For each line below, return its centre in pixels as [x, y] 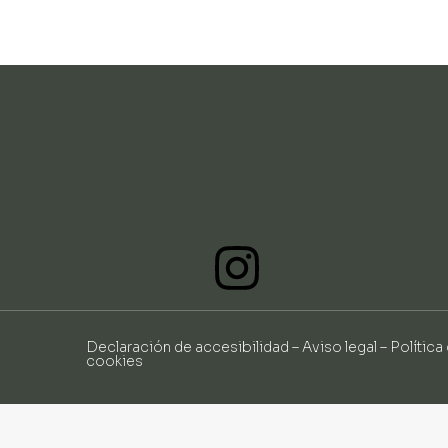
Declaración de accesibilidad [188, 346]
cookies [115, 360]
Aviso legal [340, 346]
